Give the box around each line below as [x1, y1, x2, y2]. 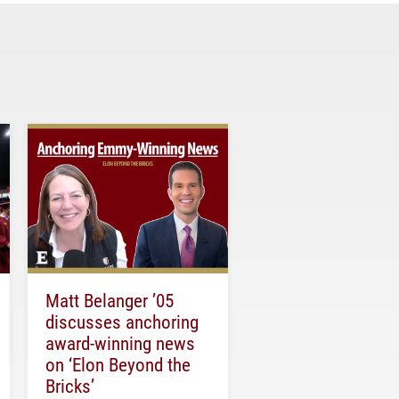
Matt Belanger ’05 [45, 288, 174, 313]
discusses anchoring [45, 309, 199, 335]
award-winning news [45, 330, 195, 356]
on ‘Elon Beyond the [45, 352, 191, 378]
